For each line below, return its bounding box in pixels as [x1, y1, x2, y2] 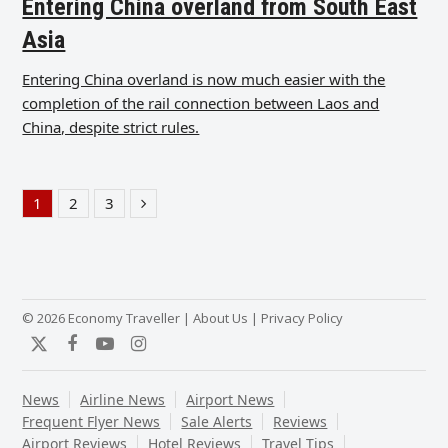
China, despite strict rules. [22, 117, 200, 138]
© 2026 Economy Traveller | [22, 309, 194, 328]
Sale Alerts [181, 412, 253, 432]
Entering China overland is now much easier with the [22, 69, 386, 90]
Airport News [186, 390, 275, 410]
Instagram [138, 340, 227, 365]
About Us [193, 309, 249, 328]
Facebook [71, 340, 153, 365]
